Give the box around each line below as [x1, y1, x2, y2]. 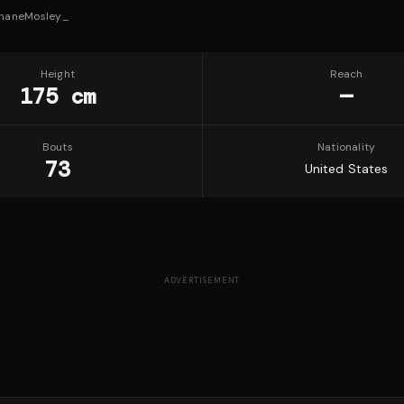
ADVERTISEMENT [163, 275, 241, 286]
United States [304, 161, 389, 177]
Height [40, 67, 76, 81]
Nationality [317, 140, 376, 154]
